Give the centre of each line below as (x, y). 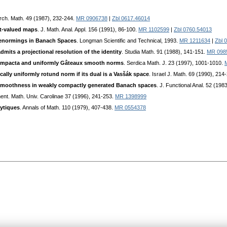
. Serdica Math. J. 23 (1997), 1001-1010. (174, 63)
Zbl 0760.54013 (193, 30)
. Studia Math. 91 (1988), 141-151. (164, 52)
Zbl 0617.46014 (131, 18)
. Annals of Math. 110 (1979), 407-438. (67, 108)
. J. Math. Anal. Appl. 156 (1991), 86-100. (88, 30)
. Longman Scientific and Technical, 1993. (128, 41)
